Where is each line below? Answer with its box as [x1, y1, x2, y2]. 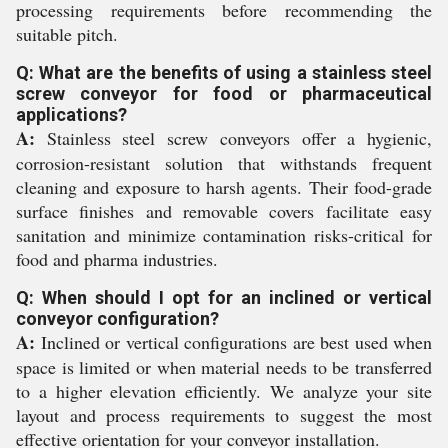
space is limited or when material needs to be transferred [16, 354, 432, 379]
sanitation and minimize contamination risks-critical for [16, 222, 432, 247]
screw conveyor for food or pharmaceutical [16, 82, 432, 104]
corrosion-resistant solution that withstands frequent [16, 150, 432, 175]
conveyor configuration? [16, 307, 219, 329]
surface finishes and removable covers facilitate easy [16, 198, 432, 223]
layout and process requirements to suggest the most [16, 402, 432, 427]
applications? [16, 103, 127, 125]
